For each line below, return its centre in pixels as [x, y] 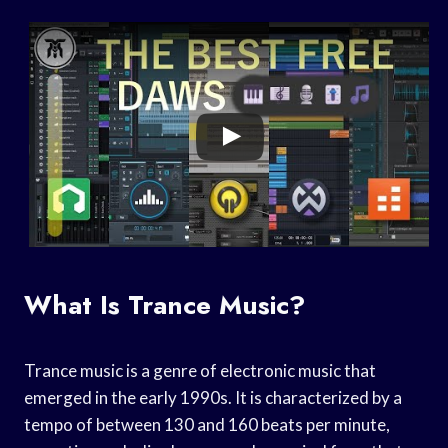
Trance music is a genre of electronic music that [200, 370]
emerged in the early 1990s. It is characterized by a [213, 397]
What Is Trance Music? [164, 304]
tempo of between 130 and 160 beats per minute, [207, 424]
